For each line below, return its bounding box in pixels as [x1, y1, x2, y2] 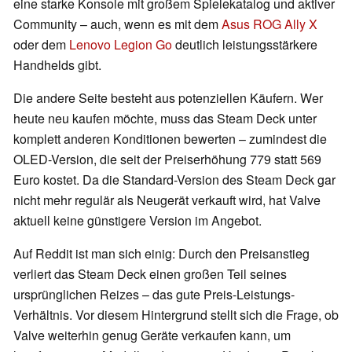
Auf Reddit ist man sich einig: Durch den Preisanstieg [13, 244, 310, 263]
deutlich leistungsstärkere [172, 35, 317, 54]
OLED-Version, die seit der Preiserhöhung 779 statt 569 [13, 150, 321, 169]
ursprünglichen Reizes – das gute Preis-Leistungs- [13, 285, 295, 304]
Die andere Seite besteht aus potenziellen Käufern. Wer [13, 89, 323, 108]
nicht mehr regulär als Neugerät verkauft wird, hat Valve [13, 191, 321, 210]
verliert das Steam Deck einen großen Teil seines [13, 265, 287, 284]
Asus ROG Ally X [222, 15, 317, 34]
